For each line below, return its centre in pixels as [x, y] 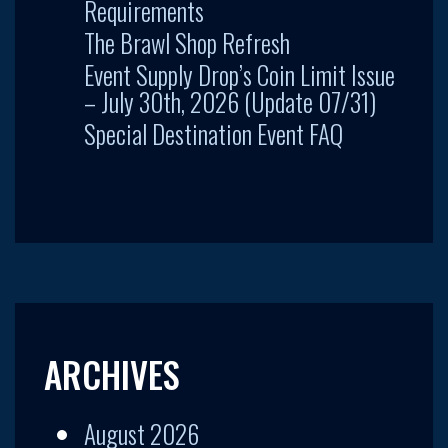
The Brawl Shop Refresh [187, 42]
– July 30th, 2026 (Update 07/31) [230, 101]
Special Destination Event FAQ [213, 133]
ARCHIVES [112, 373]
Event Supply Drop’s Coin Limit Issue [239, 74]
